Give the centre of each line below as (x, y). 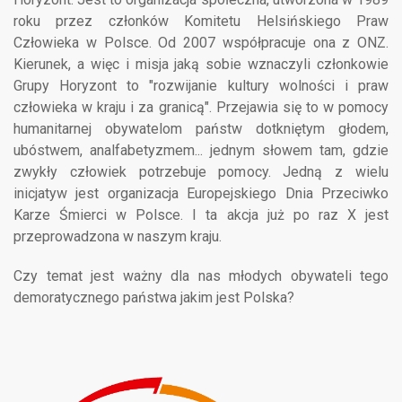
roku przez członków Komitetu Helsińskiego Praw (201, 21)
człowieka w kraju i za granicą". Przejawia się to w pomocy (201, 107)
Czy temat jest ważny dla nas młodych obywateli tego (201, 276)
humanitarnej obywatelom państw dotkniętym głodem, (201, 129)
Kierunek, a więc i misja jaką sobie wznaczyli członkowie (201, 64)
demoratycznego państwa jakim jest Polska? (154, 297)
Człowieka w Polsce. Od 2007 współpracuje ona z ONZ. (201, 43)
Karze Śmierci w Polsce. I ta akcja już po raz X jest (201, 215)
